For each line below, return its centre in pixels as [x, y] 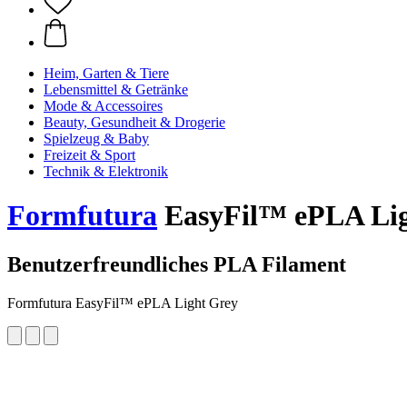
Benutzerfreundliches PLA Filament [177, 264]
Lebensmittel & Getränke [116, 89]
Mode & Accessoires [103, 106]
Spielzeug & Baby [96, 139]
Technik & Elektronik [106, 171]
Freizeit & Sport [89, 155]
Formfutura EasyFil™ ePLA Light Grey [123, 303]
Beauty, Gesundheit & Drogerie [134, 122]
